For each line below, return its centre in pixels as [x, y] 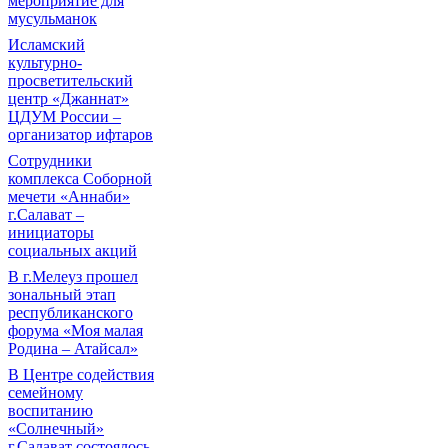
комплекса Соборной [80, 178]
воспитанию [50, 410]
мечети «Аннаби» [69, 196]
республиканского [70, 312]
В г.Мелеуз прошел [73, 276]
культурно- [45, 62]
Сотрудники [50, 160]
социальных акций [72, 250]
